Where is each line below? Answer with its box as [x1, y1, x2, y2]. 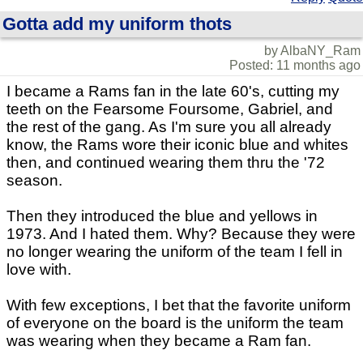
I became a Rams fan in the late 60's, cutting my [6, 82, 340, 100]
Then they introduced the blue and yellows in [6, 207, 318, 224]
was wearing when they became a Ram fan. [6, 331, 311, 349]
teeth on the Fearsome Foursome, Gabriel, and [6, 100, 333, 117]
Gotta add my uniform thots [2, 13, 232, 34]
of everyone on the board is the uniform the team [6, 314, 344, 331]
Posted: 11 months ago [229, 58, 361, 72]
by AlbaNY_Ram [264, 43, 361, 58]
